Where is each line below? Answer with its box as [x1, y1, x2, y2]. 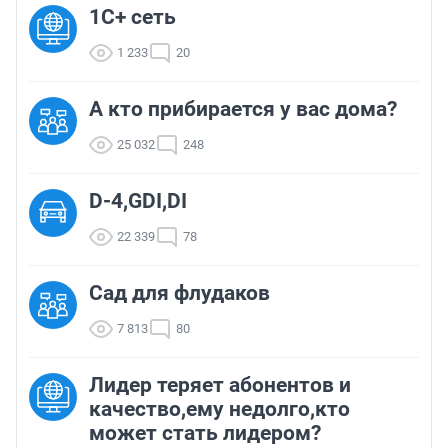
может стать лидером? [89, 421, 321, 446]
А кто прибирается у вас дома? [89, 97, 397, 122]
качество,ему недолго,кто [89, 397, 350, 422]
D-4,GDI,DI [89, 189, 187, 214]
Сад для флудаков [89, 281, 270, 306]
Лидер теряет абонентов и [89, 373, 351, 398]
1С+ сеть [89, 5, 176, 30]
